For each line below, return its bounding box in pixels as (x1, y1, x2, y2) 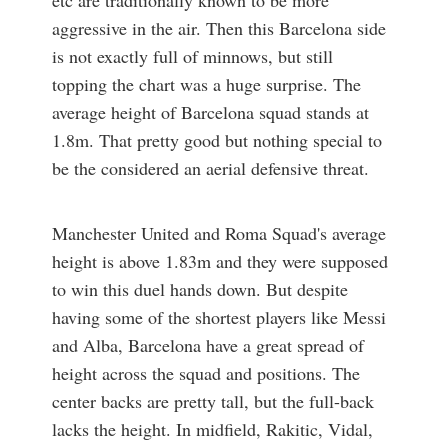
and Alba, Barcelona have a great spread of (51, 333, 364, 358)
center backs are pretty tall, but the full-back (51, 389, 374, 414)
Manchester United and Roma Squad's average (51, 221, 386, 246)
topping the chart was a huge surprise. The (51, 71, 361, 96)
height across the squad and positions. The (51, 361, 360, 386)
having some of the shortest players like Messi (51, 305, 386, 330)
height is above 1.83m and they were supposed (51, 249, 388, 274)
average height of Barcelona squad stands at (51, 99, 369, 124)
